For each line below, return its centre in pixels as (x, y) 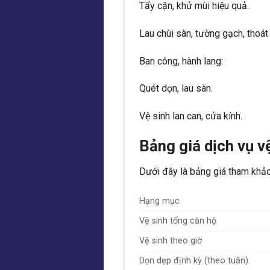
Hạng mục (159, 201)
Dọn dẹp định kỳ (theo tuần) (194, 260)
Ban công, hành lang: (181, 61)
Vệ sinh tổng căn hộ (178, 221)
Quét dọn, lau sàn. (176, 89)
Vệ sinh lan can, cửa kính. (191, 116)
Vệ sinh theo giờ (171, 240)
